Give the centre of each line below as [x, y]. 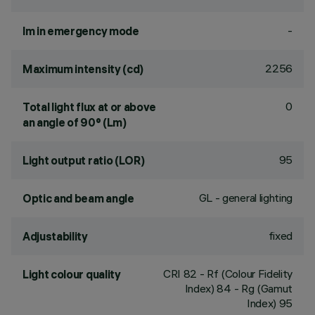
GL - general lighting [245, 198]
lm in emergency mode [81, 31]
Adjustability [55, 236]
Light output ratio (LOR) [84, 160]
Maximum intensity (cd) [83, 69]
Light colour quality [72, 274]
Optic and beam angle [78, 198]
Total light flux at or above [90, 107]
